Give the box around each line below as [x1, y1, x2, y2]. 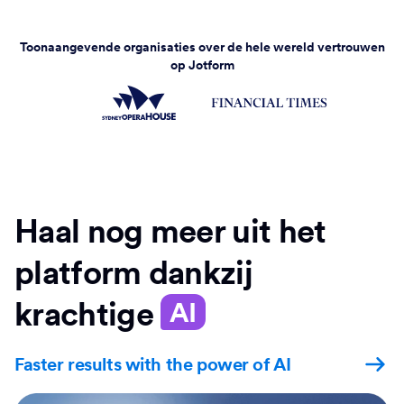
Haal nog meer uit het [14, 211, 326, 252]
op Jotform [170, 57, 234, 73]
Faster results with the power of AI [14, 353, 291, 376]
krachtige [14, 294, 161, 335]
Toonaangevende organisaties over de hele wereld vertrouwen [19, 39, 385, 55]
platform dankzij [14, 252, 253, 293]
